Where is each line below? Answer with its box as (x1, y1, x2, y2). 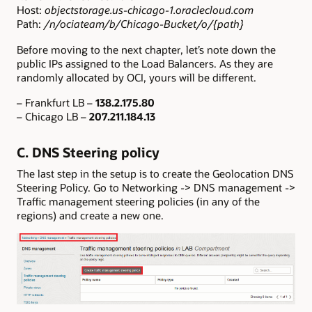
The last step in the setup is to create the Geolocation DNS (17, 166, 294, 180)
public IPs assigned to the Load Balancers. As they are (17, 56, 273, 70)
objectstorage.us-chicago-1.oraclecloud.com (45, 3, 253, 17)
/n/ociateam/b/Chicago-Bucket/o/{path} (44, 17, 244, 31)
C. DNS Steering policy (17, 144, 159, 162)
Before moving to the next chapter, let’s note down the (17, 42, 276, 56)
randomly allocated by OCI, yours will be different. (17, 70, 256, 84)
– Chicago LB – (17, 109, 89, 123)
